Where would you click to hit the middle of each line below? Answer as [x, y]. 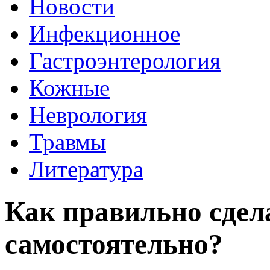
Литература [86, 169]
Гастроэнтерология [125, 61]
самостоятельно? [114, 244]
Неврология [88, 115]
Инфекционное [105, 33]
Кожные [69, 88]
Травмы [67, 142]
